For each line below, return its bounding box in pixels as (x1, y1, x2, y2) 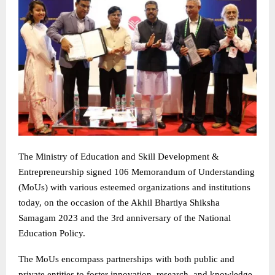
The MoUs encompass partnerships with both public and (18, 254, 234, 265)
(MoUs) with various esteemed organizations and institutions (18, 182, 250, 193)
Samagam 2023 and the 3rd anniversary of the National (18, 213, 231, 223)
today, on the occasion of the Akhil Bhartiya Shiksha (18, 198, 220, 208)
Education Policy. (18, 228, 85, 239)
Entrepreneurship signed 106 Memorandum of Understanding (18, 167, 255, 177)
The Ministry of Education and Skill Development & (18, 152, 219, 162)
